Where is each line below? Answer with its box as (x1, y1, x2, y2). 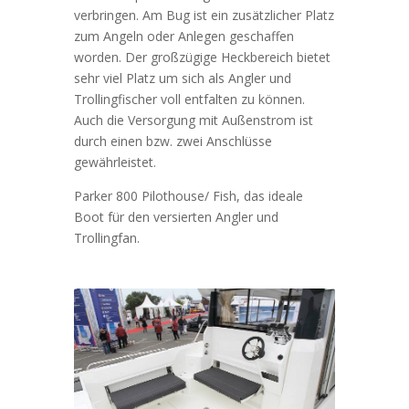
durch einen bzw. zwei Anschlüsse (73, 132, 272, 151)
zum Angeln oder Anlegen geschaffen (73, 27, 294, 46)
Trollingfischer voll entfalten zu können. (73, 90, 305, 109)
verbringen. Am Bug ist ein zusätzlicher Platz (73, 6, 334, 25)
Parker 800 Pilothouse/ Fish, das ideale (73, 187, 303, 205)
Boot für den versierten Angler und (73, 208, 278, 226)
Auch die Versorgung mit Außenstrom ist (73, 111, 313, 130)
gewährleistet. (73, 153, 156, 172)
